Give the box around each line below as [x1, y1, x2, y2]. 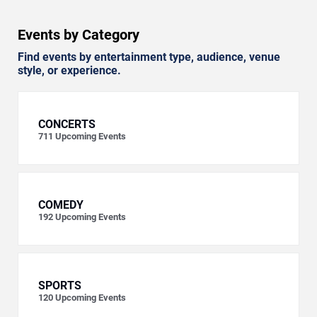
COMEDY [38, 197, 83, 212]
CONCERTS [38, 117, 96, 131]
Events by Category [18, 25, 139, 43]
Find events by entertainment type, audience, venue [18, 50, 280, 64]
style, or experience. [18, 63, 121, 77]
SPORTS [38, 278, 81, 292]
